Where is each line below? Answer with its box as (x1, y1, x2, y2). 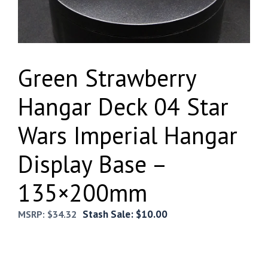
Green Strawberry (18, 62, 196, 93)
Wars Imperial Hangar (18, 119, 237, 151)
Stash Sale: (83, 207, 136, 221)
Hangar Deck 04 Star (18, 90, 229, 122)
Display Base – (18, 148, 166, 179)
